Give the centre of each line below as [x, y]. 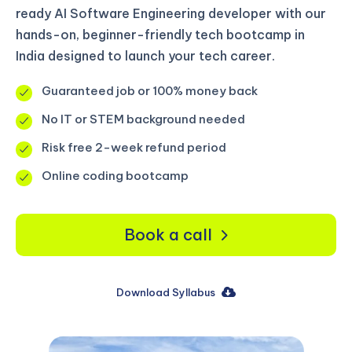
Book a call [168, 234]
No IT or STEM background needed [143, 119]
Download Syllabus [165, 292]
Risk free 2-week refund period [134, 148]
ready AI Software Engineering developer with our [171, 13]
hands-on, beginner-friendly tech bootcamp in [160, 34]
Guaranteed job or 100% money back [150, 91]
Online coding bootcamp [115, 176]
